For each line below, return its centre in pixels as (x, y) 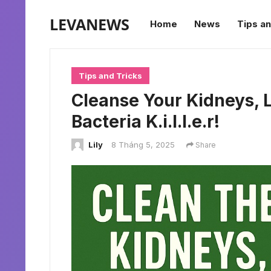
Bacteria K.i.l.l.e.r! (145, 122)
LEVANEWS (90, 24)
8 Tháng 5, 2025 (143, 145)
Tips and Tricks (110, 76)
